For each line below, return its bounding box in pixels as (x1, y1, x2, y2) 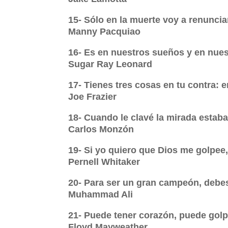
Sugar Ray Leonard (68, 59, 153, 70)
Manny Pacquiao (68, 26, 141, 37)
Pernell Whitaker (68, 157, 140, 167)
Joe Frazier (68, 92, 117, 102)
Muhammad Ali (68, 189, 133, 200)
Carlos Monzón (68, 124, 134, 135)
